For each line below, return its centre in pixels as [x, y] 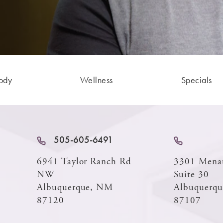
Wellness [96, 80]
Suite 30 [191, 174]
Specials [196, 80]
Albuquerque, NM [75, 187]
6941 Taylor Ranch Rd [84, 162]
